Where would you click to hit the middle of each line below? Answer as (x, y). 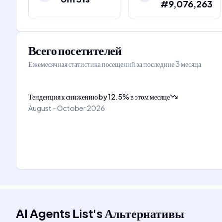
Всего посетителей (75, 50)
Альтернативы (144, 213)
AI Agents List (55, 213)
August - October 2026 (67, 108)
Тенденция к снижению (63, 97)
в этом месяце (150, 97)
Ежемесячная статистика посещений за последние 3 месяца (115, 64)
